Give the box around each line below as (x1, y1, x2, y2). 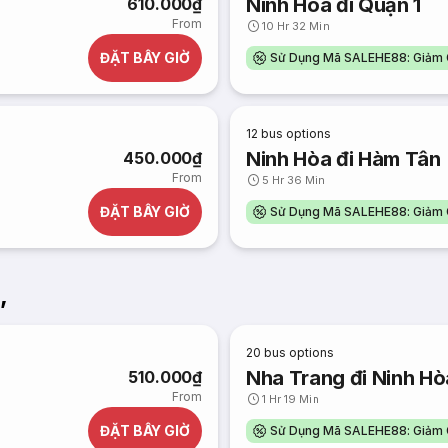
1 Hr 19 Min (262, 392, 320, 406)
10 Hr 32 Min (262, 19, 330, 33)
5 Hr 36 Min (262, 173, 326, 187)
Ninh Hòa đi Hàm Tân (246, 147, 441, 171)
